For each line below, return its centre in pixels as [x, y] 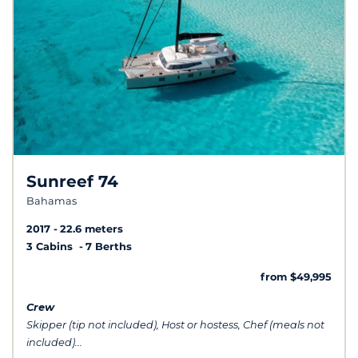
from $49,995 [296, 276]
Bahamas [52, 201]
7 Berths [109, 246]
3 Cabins [51, 246]
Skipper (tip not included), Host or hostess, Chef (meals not [175, 324]
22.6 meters [91, 229]
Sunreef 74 [72, 182]
